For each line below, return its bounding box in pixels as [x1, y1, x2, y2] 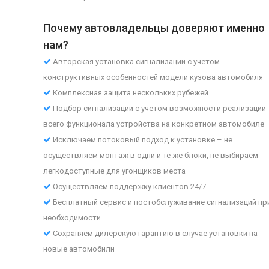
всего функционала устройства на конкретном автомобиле [43, 119, 264, 128]
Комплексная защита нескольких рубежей [51, 88, 208, 97]
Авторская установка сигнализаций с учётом [51, 57, 220, 66]
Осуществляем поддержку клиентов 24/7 [51, 182, 206, 191]
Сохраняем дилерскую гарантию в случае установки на [51, 229, 258, 238]
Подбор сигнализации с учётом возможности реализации [51, 104, 266, 113]
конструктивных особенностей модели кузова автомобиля [43, 73, 263, 82]
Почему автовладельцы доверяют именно [43, 22, 265, 34]
